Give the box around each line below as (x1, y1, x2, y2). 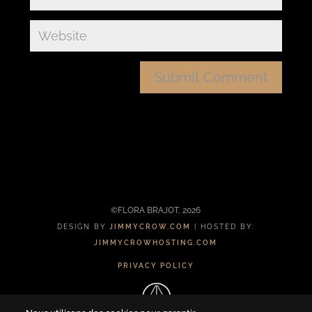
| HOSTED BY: (190, 222, 255, 231)
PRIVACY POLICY (117, 261, 194, 270)
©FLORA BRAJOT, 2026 (111, 205, 201, 215)
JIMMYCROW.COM (109, 222, 191, 231)
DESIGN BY (56, 222, 109, 231)
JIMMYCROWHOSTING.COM (94, 238, 218, 247)
